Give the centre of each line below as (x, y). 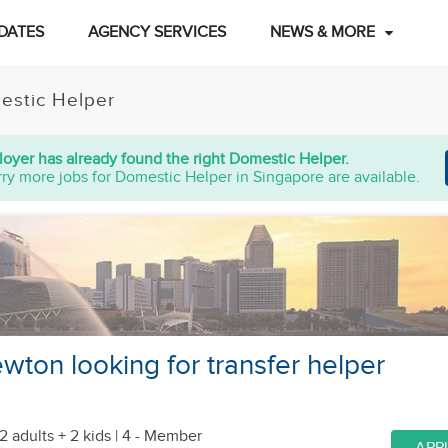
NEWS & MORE (322, 32)
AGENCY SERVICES (156, 32)
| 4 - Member (156, 436)
